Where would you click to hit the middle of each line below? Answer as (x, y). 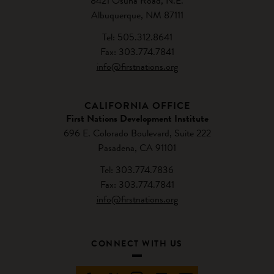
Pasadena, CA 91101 (137, 148)
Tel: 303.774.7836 (137, 170)
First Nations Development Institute (137, 118)
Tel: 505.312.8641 (137, 37)
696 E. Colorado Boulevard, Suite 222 (137, 133)
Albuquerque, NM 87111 (137, 15)
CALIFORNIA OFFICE (137, 106)
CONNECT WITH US (137, 243)
